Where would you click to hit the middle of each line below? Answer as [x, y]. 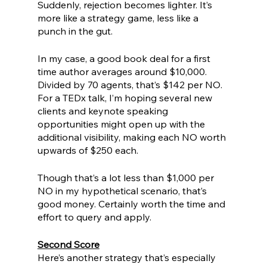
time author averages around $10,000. [123, 72]
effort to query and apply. [95, 217]
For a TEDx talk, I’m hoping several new [126, 98]
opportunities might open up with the [122, 124]
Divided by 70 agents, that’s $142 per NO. [131, 85]
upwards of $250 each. [89, 150]
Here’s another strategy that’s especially [128, 258]
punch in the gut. [76, 31]
